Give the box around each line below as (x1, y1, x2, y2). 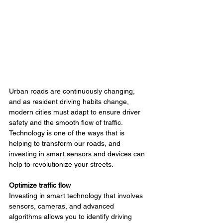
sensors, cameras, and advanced (9, 202, 116, 211)
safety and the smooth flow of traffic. (9, 118, 124, 127)
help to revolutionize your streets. (9, 160, 113, 169)
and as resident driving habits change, (9, 98, 131, 106)
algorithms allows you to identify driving (9, 213, 134, 221)
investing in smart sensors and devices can (9, 150, 147, 158)
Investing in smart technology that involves (9, 192, 145, 200)
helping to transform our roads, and (9, 139, 122, 148)
